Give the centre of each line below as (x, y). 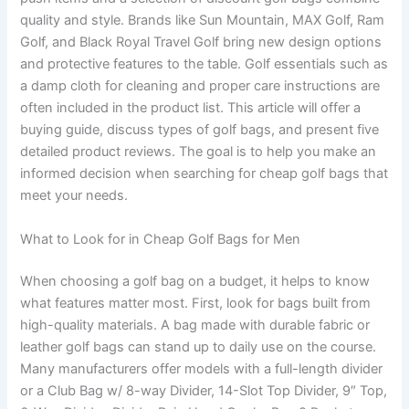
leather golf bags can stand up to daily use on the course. (199, 346)
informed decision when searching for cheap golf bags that (204, 174)
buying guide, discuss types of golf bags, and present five (200, 130)
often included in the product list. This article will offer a (191, 108)
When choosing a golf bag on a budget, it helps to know (195, 281)
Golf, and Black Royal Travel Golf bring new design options (201, 42)
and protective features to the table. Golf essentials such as (204, 64)
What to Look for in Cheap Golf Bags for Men (161, 239)
